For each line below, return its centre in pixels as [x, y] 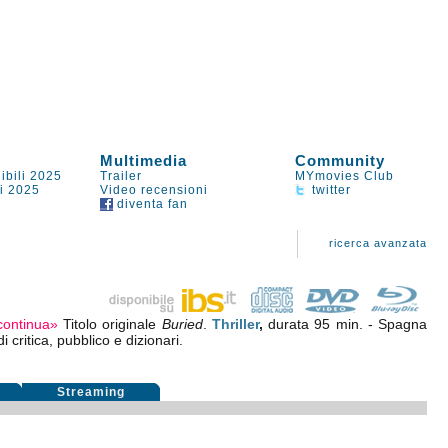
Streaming [91, 392]
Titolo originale [112, 324]
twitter [330, 190]
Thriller [235, 324]
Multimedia [144, 160]
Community [340, 160]
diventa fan [151, 204]
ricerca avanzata [378, 243]
